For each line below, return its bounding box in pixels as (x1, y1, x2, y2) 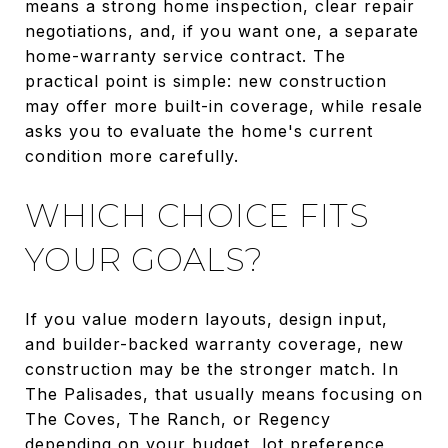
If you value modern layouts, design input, (25, 308, 388, 329)
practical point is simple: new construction (25, 70, 387, 91)
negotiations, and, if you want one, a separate (25, 20, 419, 41)
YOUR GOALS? (25, 239, 264, 279)
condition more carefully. (25, 145, 239, 166)
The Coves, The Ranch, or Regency (25, 408, 331, 429)
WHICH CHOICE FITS (25, 195, 370, 235)
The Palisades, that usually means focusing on (25, 383, 423, 404)
